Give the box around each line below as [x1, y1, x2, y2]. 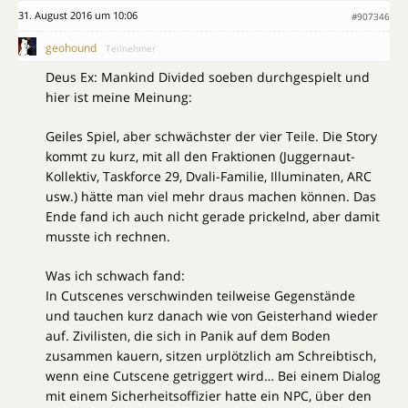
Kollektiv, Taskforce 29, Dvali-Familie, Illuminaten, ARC [46, 167, 372, 185]
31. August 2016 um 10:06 [18, 7, 138, 22]
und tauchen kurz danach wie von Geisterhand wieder [46, 306, 378, 324]
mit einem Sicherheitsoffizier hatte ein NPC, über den [46, 386, 372, 404]
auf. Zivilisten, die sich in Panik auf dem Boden [46, 326, 331, 344]
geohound [46, 39, 97, 56]
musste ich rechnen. [46, 227, 170, 245]
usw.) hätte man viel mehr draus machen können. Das [46, 187, 376, 205]
